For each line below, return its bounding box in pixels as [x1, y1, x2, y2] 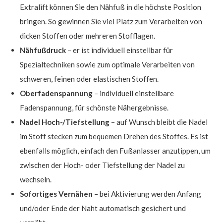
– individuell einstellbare [93, 88, 174, 98]
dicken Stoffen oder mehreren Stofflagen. [20, 31, 155, 40]
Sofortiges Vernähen [20, 189, 93, 198]
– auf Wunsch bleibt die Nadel [110, 117, 208, 126]
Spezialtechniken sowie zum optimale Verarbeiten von [20, 59, 195, 69]
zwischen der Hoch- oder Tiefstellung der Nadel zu [20, 160, 185, 169]
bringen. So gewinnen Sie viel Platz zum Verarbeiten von [20, 16, 202, 26]
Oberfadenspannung [20, 88, 93, 98]
